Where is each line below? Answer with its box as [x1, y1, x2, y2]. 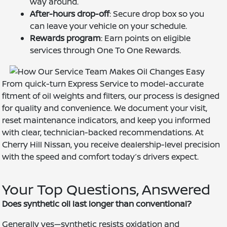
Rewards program [30, 32, 101, 44]
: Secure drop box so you [109, 8, 205, 19]
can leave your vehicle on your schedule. [30, 20, 187, 31]
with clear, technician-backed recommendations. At [2, 126, 204, 138]
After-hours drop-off [30, 8, 110, 19]
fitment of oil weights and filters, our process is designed [2, 90, 220, 101]
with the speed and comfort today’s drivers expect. [2, 150, 199, 162]
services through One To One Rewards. [30, 44, 181, 56]
